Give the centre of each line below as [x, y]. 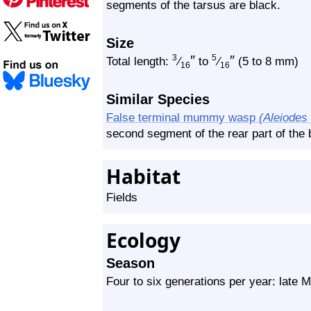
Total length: [139, 61]
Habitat [143, 176]
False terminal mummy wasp [183, 117]
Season [131, 263]
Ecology [143, 240]
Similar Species [158, 99]
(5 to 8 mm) [267, 61]
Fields [122, 197]
